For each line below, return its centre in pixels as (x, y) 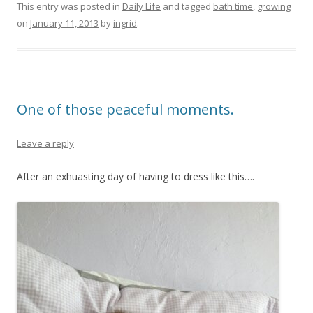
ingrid (125, 23)
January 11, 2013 (64, 23)
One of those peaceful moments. (125, 109)
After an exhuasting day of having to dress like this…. (136, 176)
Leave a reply (45, 143)
